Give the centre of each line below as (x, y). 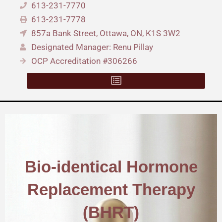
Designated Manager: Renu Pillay (92, 47)
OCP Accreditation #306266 (84, 61)
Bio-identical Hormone (111, 167)
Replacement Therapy (111, 190)
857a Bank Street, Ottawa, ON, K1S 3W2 (106, 33)
